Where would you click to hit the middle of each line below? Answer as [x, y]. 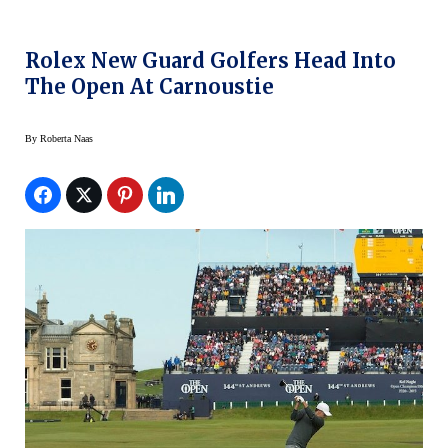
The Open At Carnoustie [149, 87]
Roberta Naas [66, 139]
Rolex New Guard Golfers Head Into [210, 61]
